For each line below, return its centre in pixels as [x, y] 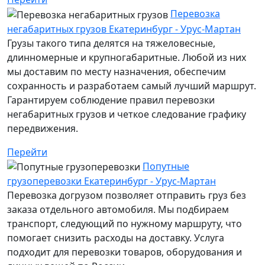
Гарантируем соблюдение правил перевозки [111, 100]
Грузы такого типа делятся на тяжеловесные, [111, 43]
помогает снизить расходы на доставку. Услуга [116, 238]
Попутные [166, 166]
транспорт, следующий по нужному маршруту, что [125, 224]
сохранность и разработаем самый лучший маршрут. [132, 85]
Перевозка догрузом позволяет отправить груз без [127, 195]
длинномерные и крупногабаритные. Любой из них [127, 57]
